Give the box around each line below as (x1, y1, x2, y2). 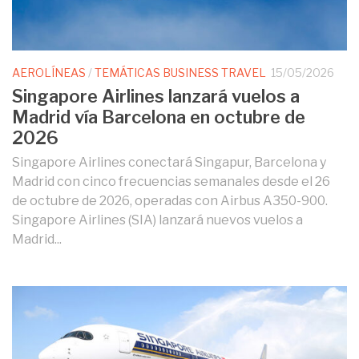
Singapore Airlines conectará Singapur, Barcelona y (12, 154, 326, 170)
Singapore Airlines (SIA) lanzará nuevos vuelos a (12, 212, 303, 228)
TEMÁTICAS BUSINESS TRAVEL (95, 65, 266, 79)
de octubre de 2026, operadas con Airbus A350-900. (12, 192, 328, 208)
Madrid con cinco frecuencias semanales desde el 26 (12, 173, 330, 189)
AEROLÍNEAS (12, 65, 86, 79)
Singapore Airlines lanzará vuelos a (12, 85, 300, 107)
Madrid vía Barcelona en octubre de (12, 106, 305, 127)
